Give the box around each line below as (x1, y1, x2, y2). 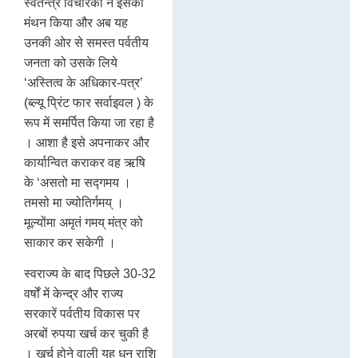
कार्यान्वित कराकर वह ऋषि (24, 155, 145, 169)
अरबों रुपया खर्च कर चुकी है (24, 326, 149, 340)
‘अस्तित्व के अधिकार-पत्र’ (24, 75, 143, 89)
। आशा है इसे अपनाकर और (24, 135, 149, 149)
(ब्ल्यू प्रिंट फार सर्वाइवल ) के (24, 95, 153, 109)
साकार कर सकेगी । (24, 235, 116, 249)
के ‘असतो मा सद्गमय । (24, 175, 131, 189)
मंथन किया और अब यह (24, 15, 128, 30)
